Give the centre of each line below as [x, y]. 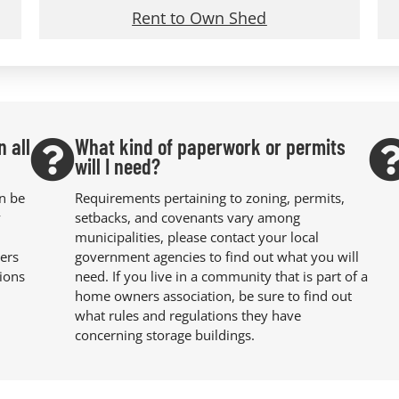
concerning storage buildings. [164, 335]
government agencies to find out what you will [216, 257]
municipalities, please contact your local [196, 237]
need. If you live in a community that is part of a [221, 277]
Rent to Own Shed [199, 17]
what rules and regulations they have [187, 316]
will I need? [117, 166]
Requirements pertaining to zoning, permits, [209, 198]
